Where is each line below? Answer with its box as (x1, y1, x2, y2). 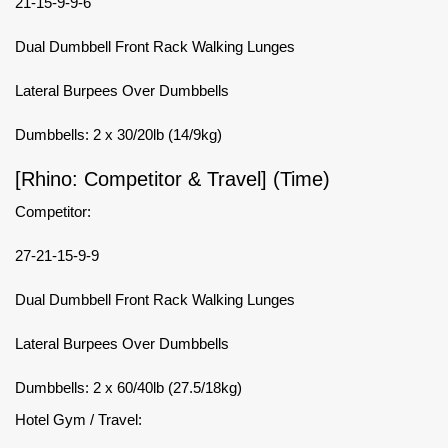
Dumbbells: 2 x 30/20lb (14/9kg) (15, 125, 222, 143)
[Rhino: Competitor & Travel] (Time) (15, 167, 330, 190)
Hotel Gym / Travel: (15, 410, 142, 428)
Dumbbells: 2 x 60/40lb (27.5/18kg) (15, 378, 242, 396)
